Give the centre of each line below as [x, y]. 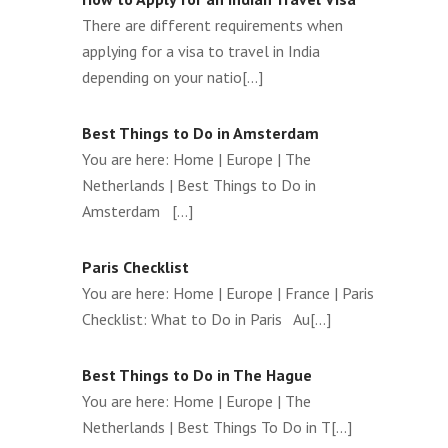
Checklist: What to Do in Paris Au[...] [206, 318]
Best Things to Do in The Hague [197, 374]
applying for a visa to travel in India [201, 50]
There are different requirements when [212, 24]
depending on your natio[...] [172, 76]
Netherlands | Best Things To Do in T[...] [217, 426]
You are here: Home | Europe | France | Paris [228, 292]
